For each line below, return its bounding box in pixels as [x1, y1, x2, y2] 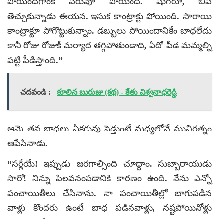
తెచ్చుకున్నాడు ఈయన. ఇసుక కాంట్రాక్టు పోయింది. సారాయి [7, 11, 212, 21]
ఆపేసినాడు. [7, 138, 48, 148]
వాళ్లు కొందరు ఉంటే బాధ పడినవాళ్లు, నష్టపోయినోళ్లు [7, 202, 212, 213]
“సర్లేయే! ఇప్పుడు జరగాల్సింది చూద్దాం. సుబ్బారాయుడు [7, 158, 212, 169]
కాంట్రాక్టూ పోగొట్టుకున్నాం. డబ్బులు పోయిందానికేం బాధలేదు [7, 25, 212, 36]
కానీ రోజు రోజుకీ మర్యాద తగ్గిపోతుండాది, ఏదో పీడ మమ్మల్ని [7, 40, 212, 50]
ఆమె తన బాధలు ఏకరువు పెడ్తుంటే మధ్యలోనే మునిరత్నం [7, 123, 212, 133]
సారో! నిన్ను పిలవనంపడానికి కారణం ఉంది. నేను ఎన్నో [7, 173, 212, 183]
